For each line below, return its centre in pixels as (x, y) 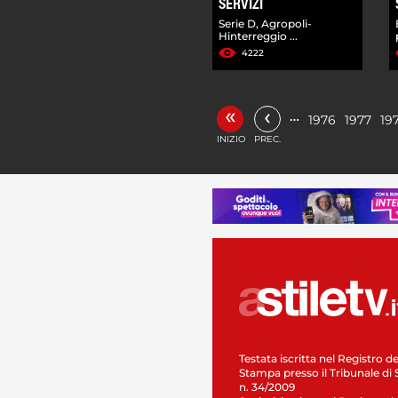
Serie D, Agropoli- (265, 23)
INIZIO (231, 139)
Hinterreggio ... (258, 36)
